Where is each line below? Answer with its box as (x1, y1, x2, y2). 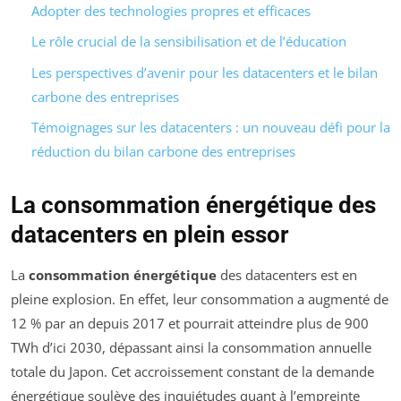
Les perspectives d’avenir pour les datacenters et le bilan (30, 63, 378, 81)
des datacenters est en (217, 266, 357, 285)
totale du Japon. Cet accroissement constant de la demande (11, 363, 374, 381)
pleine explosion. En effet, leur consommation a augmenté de (11, 290, 388, 309)
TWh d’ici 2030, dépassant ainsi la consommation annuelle (11, 338, 371, 357)
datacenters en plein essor (11, 221, 289, 249)
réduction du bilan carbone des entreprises (30, 142, 295, 161)
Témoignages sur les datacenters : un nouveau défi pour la (30, 118, 390, 137)
